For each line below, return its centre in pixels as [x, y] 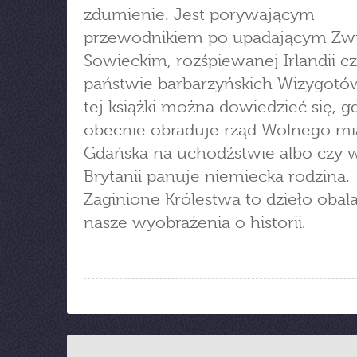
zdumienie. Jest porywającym [199, 14]
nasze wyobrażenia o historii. [195, 222]
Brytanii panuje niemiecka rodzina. [217, 176]
